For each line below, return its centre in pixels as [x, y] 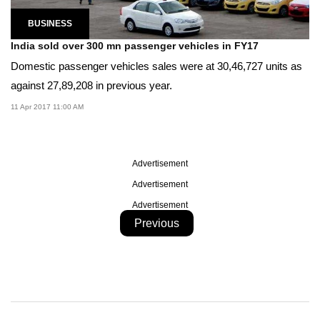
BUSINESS [50, 23]
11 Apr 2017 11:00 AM [47, 106]
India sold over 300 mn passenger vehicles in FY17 [135, 45]
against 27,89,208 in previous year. [91, 85]
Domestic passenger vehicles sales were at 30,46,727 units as [156, 66]
